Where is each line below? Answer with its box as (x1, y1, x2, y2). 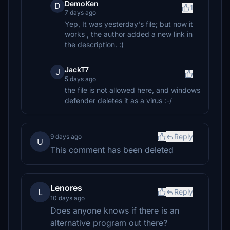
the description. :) (65, 40, 124, 49)
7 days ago (65, 9, 96, 16)
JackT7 (65, 65, 89, 74)
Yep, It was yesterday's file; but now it (65, 20, 193, 28)
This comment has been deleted (50, 145, 174, 155)
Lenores (50, 183, 82, 193)
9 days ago (50, 132, 82, 140)
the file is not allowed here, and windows (65, 86, 200, 94)
